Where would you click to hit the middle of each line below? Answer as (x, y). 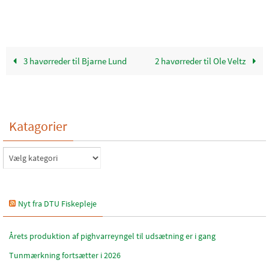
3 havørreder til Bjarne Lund (74, 61)
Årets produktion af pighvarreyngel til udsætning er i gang (112, 236)
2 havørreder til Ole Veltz (201, 61)
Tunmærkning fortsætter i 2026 (65, 255)
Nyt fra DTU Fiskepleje (57, 203)
